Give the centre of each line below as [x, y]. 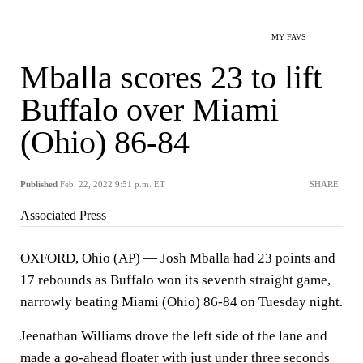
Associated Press [63, 215]
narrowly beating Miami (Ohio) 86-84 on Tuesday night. [181, 302]
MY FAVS [289, 37]
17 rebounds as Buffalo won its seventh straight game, [175, 280]
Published [39, 184]
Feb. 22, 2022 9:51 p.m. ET [113, 184]
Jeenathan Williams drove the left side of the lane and [174, 336]
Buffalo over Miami [149, 110]
